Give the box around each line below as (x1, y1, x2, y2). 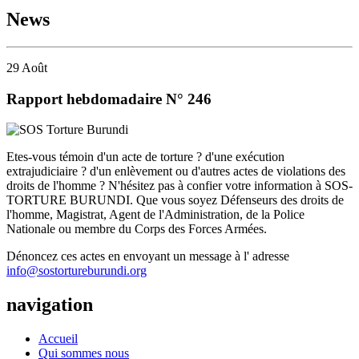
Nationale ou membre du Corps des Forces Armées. (6, 222, 267, 236)
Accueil (38, 332, 78, 346)
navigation (6, 294, 93, 316)
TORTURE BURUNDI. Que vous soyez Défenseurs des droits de (6, 193, 344, 208)
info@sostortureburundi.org (6, 264, 147, 278)
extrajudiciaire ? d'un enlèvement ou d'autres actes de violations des (6, 164, 345, 179)
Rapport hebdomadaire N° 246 (6, 90, 212, 107)
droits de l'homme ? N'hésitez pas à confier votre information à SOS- (6, 179, 353, 193)
